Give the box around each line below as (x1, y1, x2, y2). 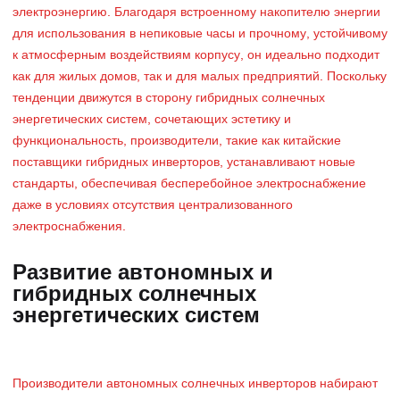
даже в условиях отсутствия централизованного (12, 200, 293, 212)
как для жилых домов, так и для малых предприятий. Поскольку (12, 71, 387, 83)
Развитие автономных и (12, 263, 273, 284)
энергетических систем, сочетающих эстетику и (12, 114, 291, 126)
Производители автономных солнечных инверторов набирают (12, 379, 378, 390)
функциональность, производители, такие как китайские (12, 136, 341, 147)
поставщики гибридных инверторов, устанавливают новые (12, 157, 355, 169)
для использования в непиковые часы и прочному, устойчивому (12, 29, 387, 40)
